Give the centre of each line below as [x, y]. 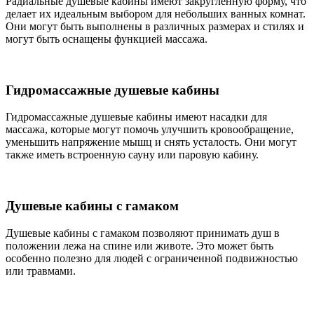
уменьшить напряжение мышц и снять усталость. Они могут [151, 142]
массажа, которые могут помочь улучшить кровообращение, [150, 130]
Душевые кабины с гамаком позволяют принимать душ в [143, 233]
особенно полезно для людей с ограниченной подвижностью [152, 258]
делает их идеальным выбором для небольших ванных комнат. [156, 13]
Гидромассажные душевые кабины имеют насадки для [136, 117]
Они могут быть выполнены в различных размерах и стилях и [155, 26]
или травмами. [41, 271]
